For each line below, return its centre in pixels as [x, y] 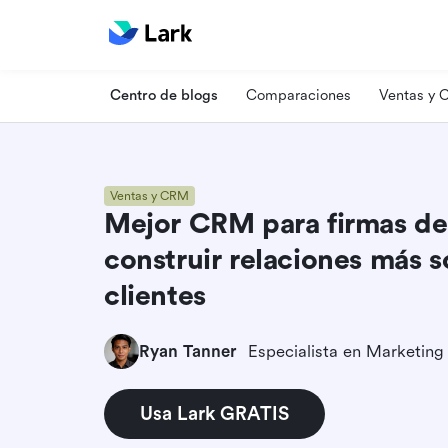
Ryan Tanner [187, 351]
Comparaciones [298, 95]
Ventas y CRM [149, 196]
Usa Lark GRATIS [214, 414]
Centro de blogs [164, 95]
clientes [155, 296]
